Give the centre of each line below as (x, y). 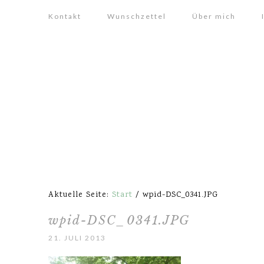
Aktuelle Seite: (80, 195)
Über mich (214, 16)
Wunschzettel (137, 16)
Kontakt (65, 16)
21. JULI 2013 (77, 238)
